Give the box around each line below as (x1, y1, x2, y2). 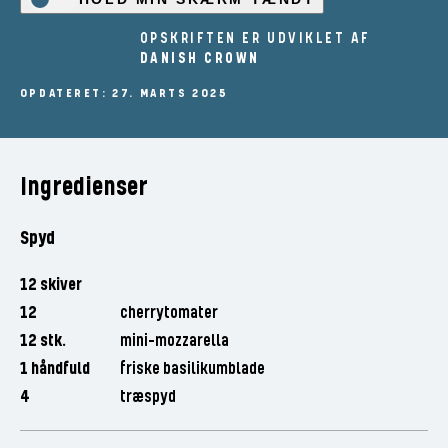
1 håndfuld (19, 359, 90, 380)
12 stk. (19, 331, 66, 352)
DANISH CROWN (139, 50, 260, 68)
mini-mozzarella (119, 331, 229, 352)
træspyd (119, 387, 176, 408)
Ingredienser (19, 173, 148, 203)
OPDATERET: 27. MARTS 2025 (19, 86, 229, 102)
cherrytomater (119, 303, 218, 324)
